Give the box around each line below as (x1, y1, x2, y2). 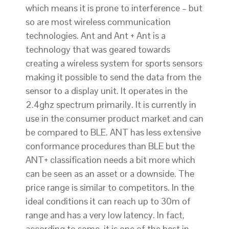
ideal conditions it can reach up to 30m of (26, 195, 191, 208)
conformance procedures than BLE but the (26, 140, 195, 152)
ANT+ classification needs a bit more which (26, 154, 195, 166)
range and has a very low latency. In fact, (26, 209, 185, 221)
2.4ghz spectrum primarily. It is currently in (26, 99, 196, 111)
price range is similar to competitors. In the (26, 181, 194, 194)
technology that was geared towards (26, 43, 170, 56)
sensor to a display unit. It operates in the (26, 85, 188, 97)
